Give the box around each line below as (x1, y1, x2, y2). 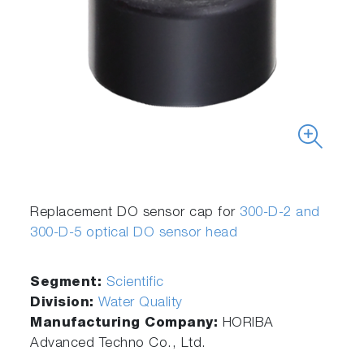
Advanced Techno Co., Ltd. (30, 337, 206, 352)
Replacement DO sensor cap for (30, 206, 240, 221)
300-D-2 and (240, 206, 320, 221)
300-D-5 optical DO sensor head (30, 227, 238, 241)
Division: (30, 297, 99, 311)
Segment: (30, 276, 106, 291)
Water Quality (98, 297, 183, 311)
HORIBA (222, 317, 274, 331)
